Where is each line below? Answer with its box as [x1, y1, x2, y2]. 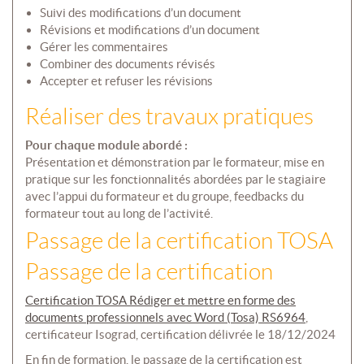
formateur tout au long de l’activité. [25, 206, 213, 221]
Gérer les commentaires [39, 40, 168, 54]
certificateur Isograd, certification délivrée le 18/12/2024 [25, 327, 336, 342]
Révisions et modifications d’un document [39, 23, 260, 37]
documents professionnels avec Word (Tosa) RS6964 [25, 310, 305, 325]
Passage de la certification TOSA [25, 228, 333, 254]
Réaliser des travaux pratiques [25, 104, 314, 130]
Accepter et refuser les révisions [39, 74, 213, 89]
